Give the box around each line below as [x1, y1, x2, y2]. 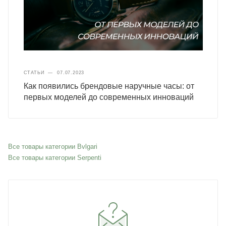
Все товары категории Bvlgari [8, 142, 97, 150]
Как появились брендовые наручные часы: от [23, 82, 194, 91]
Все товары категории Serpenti [8, 153, 101, 161]
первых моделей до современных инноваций [23, 93, 194, 102]
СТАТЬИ [23, 70, 44, 76]
